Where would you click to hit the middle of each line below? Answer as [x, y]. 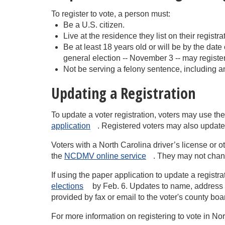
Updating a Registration [123, 93]
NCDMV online [91, 156]
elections [67, 186]
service [133, 156]
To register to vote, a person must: [111, 14]
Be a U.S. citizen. [94, 25]
